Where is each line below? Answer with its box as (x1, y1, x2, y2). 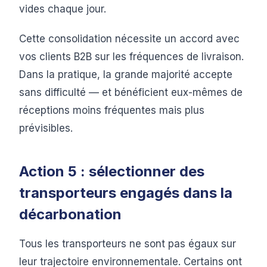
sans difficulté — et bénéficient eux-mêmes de (19, 86, 243, 98)
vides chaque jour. (19, 3, 106, 15)
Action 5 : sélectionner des (19, 163, 204, 180)
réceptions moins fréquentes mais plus (19, 104, 204, 116)
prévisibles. (19, 122, 73, 134)
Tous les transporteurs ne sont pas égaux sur (19, 238, 236, 250)
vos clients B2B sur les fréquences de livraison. (19, 51, 244, 63)
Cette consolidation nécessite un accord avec (19, 33, 240, 45)
